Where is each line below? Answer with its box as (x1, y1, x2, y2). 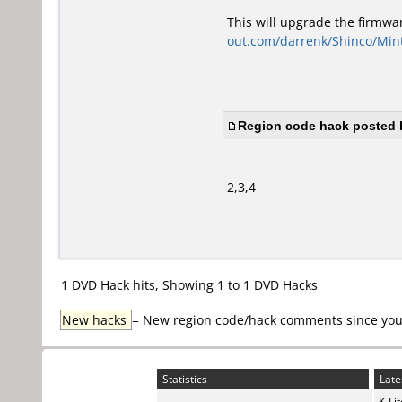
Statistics (160, 371, 207, 387)
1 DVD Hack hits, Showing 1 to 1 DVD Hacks (61, 276, 318, 293)
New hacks (62, 311, 130, 328)
